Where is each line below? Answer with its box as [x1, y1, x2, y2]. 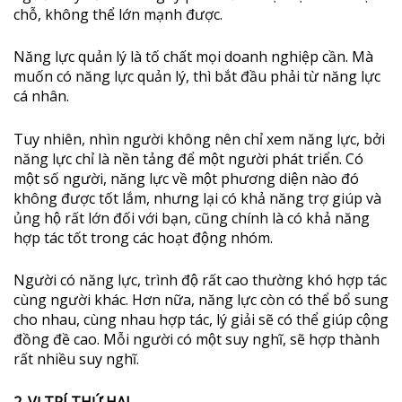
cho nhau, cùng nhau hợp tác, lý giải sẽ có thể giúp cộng [13, 310, 389, 330]
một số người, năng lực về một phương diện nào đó [13, 168, 359, 188]
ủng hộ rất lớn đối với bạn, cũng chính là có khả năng [13, 207, 370, 228]
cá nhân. [13, 86, 69, 107]
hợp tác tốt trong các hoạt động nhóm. [13, 227, 273, 248]
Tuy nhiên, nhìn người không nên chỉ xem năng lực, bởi [13, 128, 385, 149]
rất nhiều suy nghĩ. [13, 349, 139, 370]
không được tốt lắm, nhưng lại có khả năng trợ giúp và [13, 188, 381, 208]
